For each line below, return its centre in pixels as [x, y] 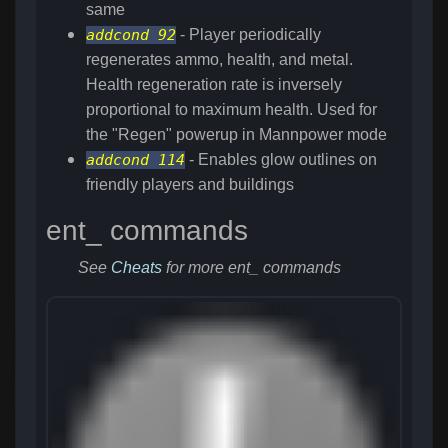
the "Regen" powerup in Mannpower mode [236, 135]
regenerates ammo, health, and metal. [219, 60]
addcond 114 [135, 160]
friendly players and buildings [190, 185]
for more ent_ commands [251, 268]
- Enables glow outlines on [281, 160]
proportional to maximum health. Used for [231, 110]
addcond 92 [131, 35]
